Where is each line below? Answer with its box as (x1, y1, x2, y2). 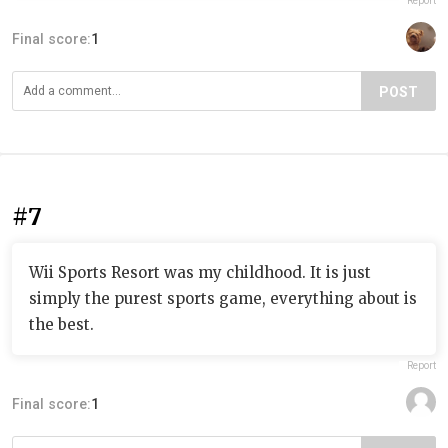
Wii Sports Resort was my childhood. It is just (29, 263, 371, 282)
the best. (29, 315, 94, 334)
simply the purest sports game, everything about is (29, 289, 417, 308)
